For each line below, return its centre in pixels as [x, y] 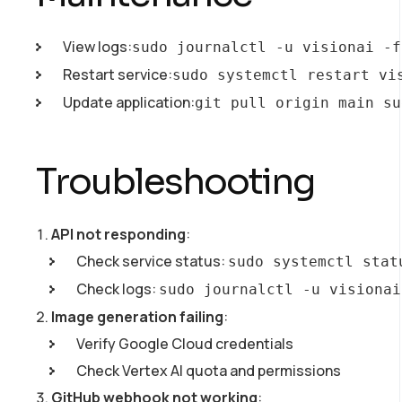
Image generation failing [137, 316]
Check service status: [152, 261]
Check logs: [118, 288]
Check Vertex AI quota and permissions [209, 370]
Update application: [129, 102]
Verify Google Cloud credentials [185, 343]
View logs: [97, 46]
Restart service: [118, 74]
